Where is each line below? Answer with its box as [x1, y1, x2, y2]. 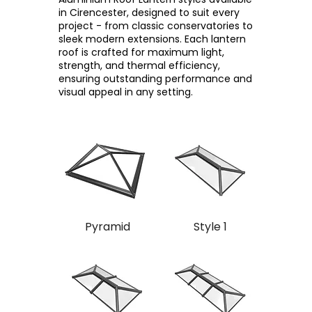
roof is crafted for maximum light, [58, 45, 224, 59]
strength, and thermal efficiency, [58, 58, 220, 72]
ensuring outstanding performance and [58, 72, 252, 86]
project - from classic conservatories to [58, 19, 253, 33]
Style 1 [194, 219, 227, 235]
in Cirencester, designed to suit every [58, 6, 240, 19]
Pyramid [84, 219, 130, 235]
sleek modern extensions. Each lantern [58, 32, 246, 46]
